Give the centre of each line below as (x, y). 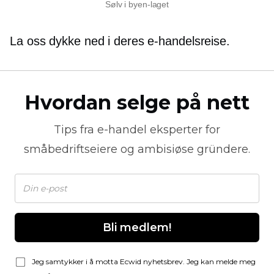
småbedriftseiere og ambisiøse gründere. (137, 150)
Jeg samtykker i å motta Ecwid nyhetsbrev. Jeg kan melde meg (144, 262)
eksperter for (183, 130)
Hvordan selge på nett (137, 103)
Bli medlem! (137, 228)
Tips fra (76, 130)
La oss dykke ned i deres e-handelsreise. (120, 41)
